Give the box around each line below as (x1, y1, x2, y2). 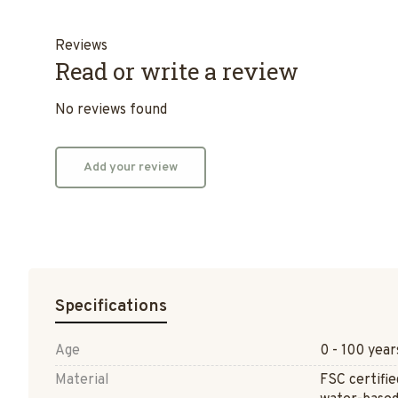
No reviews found (55, 101, 167, 120)
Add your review (84, 160, 178, 176)
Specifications (55, 296, 167, 318)
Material (55, 371, 109, 390)
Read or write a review (55, 56, 298, 87)
